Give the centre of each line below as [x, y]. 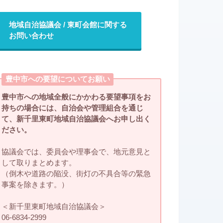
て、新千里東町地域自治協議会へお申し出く [76, 119]
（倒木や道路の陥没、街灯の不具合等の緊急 [76, 174]
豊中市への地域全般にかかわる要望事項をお [76, 97]
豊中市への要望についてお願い [57, 79]
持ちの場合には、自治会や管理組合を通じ [73, 108]
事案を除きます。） [35, 185]
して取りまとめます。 [39, 163]
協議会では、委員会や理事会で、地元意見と [76, 152]
